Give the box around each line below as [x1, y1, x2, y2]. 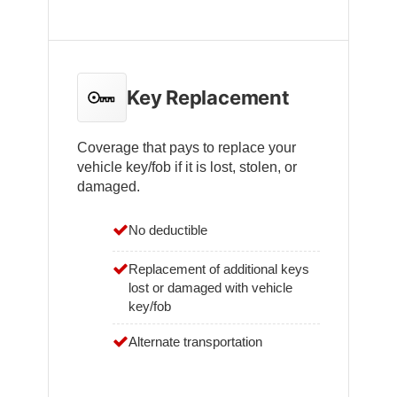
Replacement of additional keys [128, 261, 309, 277]
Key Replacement [127, 86, 290, 110]
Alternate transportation [128, 334, 262, 350]
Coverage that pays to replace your [77, 140, 296, 156]
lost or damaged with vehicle [128, 280, 292, 296]
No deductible [128, 222, 207, 238]
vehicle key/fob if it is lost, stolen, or [77, 160, 297, 175]
